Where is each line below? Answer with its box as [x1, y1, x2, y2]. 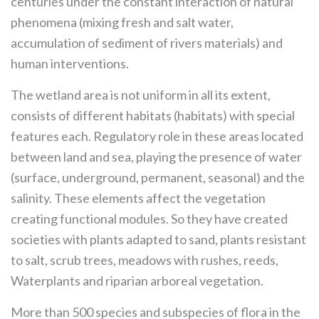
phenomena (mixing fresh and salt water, [11, 14, 234, 30]
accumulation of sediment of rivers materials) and [11, 35, 283, 51]
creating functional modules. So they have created [11, 211, 288, 226]
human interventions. [11, 56, 129, 71]
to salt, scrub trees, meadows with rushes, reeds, [11, 252, 278, 268]
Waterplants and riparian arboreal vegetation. [11, 273, 263, 288]
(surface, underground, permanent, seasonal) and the [11, 169, 305, 185]
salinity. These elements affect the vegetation [11, 190, 266, 206]
